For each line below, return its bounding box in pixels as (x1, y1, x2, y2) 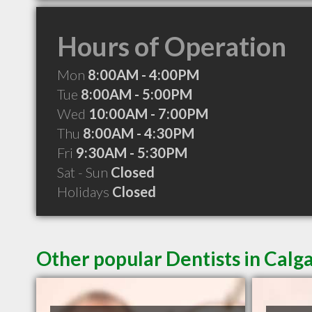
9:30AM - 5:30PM (76, 144, 187, 161)
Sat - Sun (57, 164, 111, 180)
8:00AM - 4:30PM (83, 125, 194, 141)
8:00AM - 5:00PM (81, 86, 192, 102)
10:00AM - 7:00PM (88, 105, 208, 122)
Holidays (57, 183, 112, 200)
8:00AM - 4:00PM (88, 66, 199, 83)
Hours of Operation (57, 30, 286, 62)
